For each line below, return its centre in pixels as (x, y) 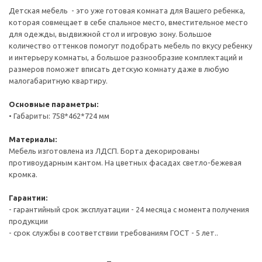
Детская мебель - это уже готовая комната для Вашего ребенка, (127, 11)
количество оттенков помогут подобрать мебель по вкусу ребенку (130, 46)
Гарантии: (28, 198)
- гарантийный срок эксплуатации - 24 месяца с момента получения (129, 210)
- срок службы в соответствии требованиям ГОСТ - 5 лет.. (113, 233)
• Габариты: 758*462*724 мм (59, 116)
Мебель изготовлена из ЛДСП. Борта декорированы (104, 151)
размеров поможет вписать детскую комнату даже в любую (119, 69)
